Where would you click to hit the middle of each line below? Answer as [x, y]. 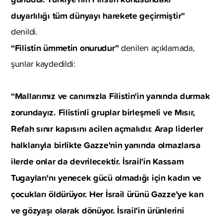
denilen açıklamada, [157, 48]
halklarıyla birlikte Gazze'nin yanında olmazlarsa [106, 144]
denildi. [24, 31]
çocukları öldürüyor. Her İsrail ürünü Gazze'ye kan [107, 194]
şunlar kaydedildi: [43, 63]
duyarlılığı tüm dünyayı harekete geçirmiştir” [98, 15]
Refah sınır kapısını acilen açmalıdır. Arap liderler [107, 128]
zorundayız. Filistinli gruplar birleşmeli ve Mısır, [103, 112]
